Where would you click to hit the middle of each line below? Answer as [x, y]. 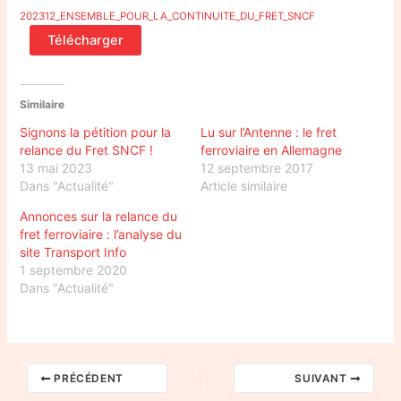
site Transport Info [73, 252]
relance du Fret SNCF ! [87, 150]
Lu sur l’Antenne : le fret [269, 132]
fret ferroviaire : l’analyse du [101, 235]
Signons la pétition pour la [96, 132]
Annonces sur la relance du [99, 217]
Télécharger [86, 40]
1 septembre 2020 [74, 270]
